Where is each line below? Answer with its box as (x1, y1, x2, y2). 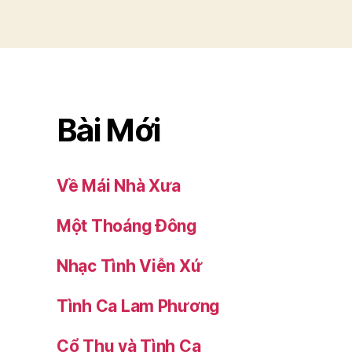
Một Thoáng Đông (57, 216, 197, 236)
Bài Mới (57, 111, 160, 150)
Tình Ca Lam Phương (57, 296, 221, 317)
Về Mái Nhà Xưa (57, 176, 181, 196)
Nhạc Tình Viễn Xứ (57, 256, 203, 277)
